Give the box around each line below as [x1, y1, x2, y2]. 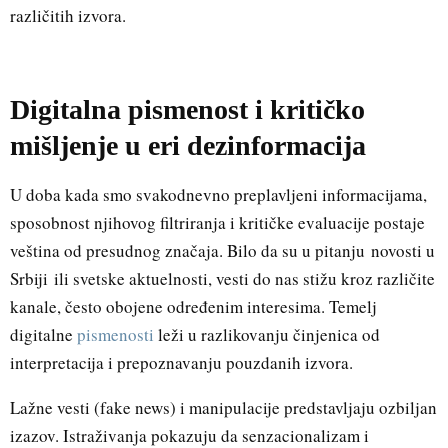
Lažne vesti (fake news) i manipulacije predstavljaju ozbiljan [10, 395, 437, 419]
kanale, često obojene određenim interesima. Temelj [10, 294, 377, 318]
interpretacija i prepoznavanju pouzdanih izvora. [10, 350, 353, 374]
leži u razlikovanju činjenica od [154, 322, 380, 346]
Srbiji [10, 266, 48, 290]
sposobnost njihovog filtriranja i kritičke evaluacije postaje [10, 210, 425, 234]
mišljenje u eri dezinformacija [10, 129, 366, 161]
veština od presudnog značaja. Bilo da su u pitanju [10, 238, 371, 262]
